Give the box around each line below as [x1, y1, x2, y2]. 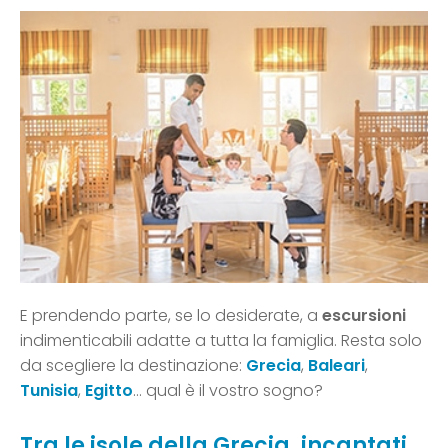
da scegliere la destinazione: [20, 354, 246, 378]
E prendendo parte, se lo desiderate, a [20, 304, 322, 328]
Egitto [85, 379, 133, 403]
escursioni [322, 304, 406, 328]
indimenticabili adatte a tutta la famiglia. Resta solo [20, 329, 422, 353]
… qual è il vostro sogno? [133, 379, 323, 403]
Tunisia [20, 379, 78, 403]
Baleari [308, 354, 365, 378]
